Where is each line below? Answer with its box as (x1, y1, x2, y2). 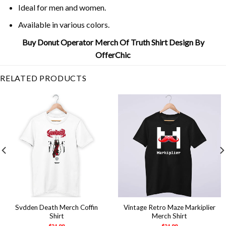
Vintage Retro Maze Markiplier (124, 203, 215, 212)
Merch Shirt (152, 212, 187, 220)
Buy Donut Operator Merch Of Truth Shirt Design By (22, 37, 204, 47)
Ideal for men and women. (18, 2, 106, 12)
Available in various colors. (18, 20, 109, 30)
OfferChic (95, 49, 131, 60)
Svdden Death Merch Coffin (15, 203, 98, 212)
